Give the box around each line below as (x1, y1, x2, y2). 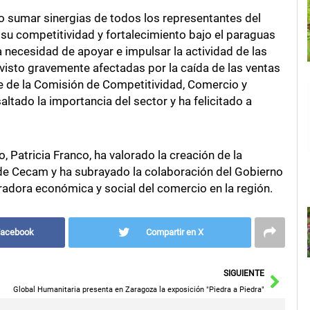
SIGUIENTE (223, 268, 264, 278)
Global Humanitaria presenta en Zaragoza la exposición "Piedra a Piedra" (12, 284, 264, 294)
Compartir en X (146, 226, 204, 237)
